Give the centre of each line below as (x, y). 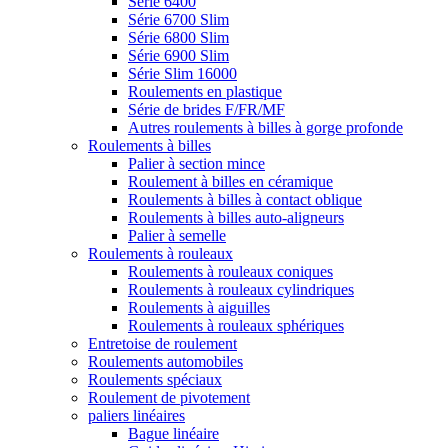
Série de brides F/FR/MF (206, 109)
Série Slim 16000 (182, 73)
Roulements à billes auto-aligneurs (236, 217)
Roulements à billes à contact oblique (245, 199)
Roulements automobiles (165, 361)
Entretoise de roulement (162, 343)
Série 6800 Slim (178, 37)
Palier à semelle (177, 235)
